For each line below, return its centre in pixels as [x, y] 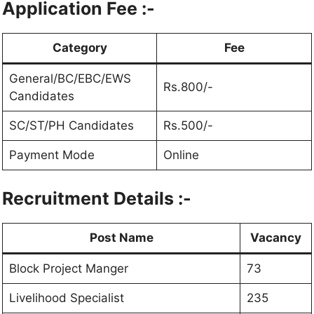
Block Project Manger [68, 269]
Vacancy [276, 238]
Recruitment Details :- [97, 199]
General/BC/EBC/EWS [70, 78]
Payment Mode [52, 155]
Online [181, 155]
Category [80, 47]
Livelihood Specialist [66, 298]
